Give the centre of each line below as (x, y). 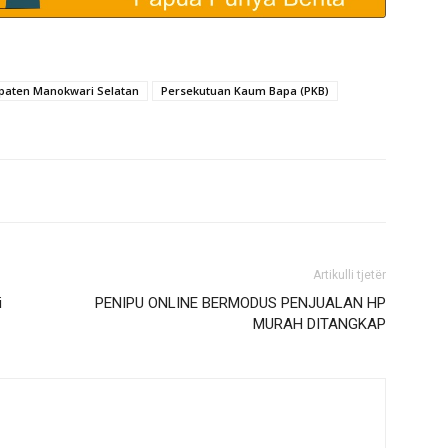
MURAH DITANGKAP (319, 324)
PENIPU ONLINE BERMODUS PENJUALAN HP (240, 303)
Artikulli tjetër (349, 275)
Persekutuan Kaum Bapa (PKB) (245, 90)
